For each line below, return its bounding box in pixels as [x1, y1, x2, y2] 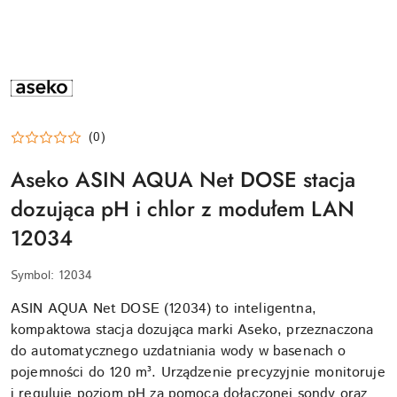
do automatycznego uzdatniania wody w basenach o [11, 340, 346, 362]
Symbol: [11, 266, 58, 284]
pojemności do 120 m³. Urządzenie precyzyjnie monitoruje [11, 362, 385, 383]
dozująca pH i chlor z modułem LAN [11, 192, 354, 224]
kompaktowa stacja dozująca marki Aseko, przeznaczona [11, 319, 374, 340]
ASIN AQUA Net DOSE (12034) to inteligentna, [11, 298, 316, 319]
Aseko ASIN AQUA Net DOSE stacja [11, 163, 355, 195]
